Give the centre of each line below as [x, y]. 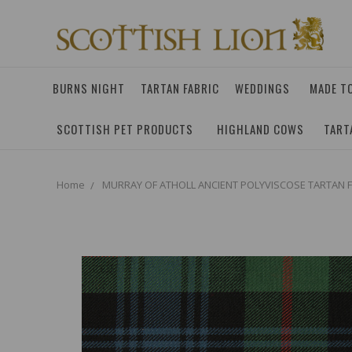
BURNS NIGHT [89, 88]
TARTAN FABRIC [180, 88]
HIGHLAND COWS [260, 129]
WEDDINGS [262, 88]
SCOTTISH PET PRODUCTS [125, 129]
